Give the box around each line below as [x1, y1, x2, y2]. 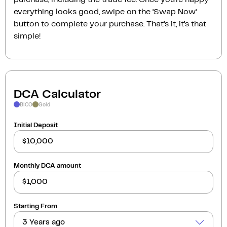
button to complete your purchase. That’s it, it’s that [14, 20, 206, 28]
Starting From [14, 203, 57, 210]
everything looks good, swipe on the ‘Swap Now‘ [14, 8, 197, 16]
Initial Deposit [14, 122, 58, 129]
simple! [14, 32, 41, 40]
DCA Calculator [14, 89, 101, 100]
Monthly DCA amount [14, 162, 81, 169]
